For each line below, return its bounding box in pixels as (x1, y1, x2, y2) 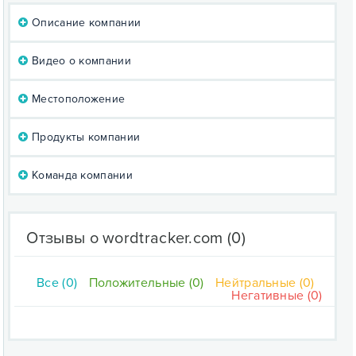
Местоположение (28, 92, 126, 106)
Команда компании (28, 168, 133, 182)
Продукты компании (28, 130, 141, 144)
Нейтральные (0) (215, 275, 315, 291)
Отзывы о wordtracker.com (26, 229, 223, 248)
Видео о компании (28, 54, 131, 68)
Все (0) (37, 275, 78, 291)
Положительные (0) (88, 275, 204, 291)
